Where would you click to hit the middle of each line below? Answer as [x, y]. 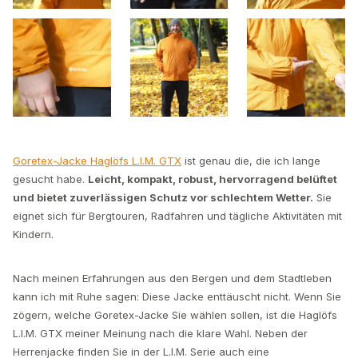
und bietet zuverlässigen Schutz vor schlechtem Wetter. [163, 197]
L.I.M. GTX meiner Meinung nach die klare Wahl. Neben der [160, 333]
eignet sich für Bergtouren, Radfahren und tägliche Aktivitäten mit [177, 215]
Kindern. [33, 234]
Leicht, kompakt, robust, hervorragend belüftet [213, 179]
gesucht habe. [50, 179]
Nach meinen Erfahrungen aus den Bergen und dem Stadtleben [172, 278]
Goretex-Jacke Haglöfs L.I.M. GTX [97, 160]
